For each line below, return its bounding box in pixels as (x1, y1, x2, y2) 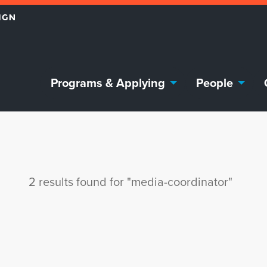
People (196, 74, 233, 91)
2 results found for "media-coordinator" (29, 173, 232, 190)
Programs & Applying (51, 74, 165, 91)
